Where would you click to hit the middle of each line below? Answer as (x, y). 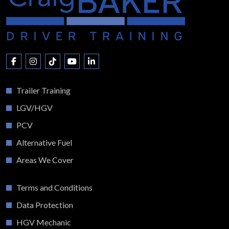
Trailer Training (43, 90)
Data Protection (45, 205)
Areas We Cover (45, 160)
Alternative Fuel (44, 142)
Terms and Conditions (54, 187)
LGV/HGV (35, 108)
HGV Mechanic (44, 222)
